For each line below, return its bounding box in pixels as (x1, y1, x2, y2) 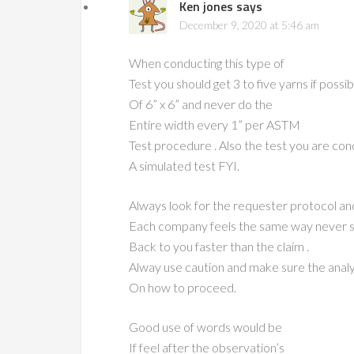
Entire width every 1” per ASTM (129, 117, 300, 132)
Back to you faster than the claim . (129, 239, 309, 254)
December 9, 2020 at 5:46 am (179, 18, 319, 32)
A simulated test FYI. (129, 158, 239, 173)
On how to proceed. (129, 280, 236, 295)
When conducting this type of (129, 55, 284, 70)
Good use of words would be (129, 319, 282, 334)
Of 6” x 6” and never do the (129, 96, 273, 111)
